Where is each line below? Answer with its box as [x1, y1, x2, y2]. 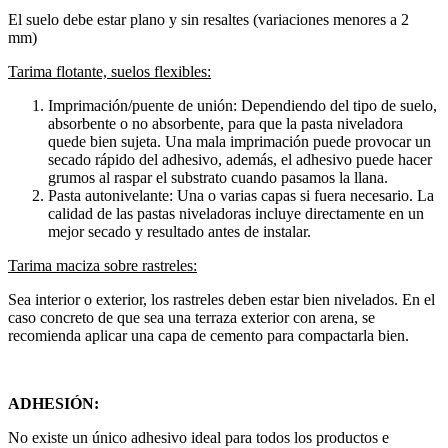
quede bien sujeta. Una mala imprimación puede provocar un [48, 133, 431, 151]
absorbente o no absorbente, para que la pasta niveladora [48, 115, 403, 133]
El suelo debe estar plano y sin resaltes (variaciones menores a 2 [8, 11, 409, 29]
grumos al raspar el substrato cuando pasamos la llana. [48, 169, 388, 187]
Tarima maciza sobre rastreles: [8, 257, 197, 275]
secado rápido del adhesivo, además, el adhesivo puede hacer [48, 151, 432, 169]
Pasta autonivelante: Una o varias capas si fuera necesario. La [48, 187, 434, 205]
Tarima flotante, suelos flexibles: [8, 63, 211, 81]
